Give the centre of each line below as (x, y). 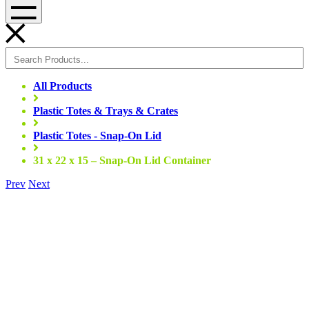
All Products (62, 86)
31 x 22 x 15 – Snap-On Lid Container (122, 160)
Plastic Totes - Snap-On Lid (97, 136)
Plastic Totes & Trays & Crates (106, 111)
